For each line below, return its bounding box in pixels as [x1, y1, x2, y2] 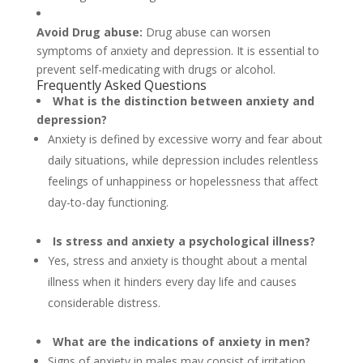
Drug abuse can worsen [145, 24, 271, 40]
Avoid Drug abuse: [36, 24, 146, 40]
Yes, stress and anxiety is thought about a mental [47, 253, 307, 268]
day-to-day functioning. [47, 194, 169, 210]
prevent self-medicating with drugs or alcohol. [36, 62, 275, 77]
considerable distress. [47, 295, 160, 310]
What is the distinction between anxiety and [52, 93, 314, 109]
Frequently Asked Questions [36, 76, 207, 94]
